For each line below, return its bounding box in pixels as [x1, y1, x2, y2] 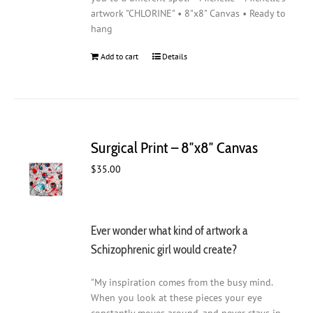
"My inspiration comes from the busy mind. [91, 276, 273, 289]
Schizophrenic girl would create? [91, 241, 238, 256]
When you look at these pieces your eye [91, 291, 263, 305]
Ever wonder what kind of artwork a [91, 222, 249, 238]
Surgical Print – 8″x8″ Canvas [91, 138, 259, 157]
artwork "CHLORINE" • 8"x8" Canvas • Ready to [91, 7, 286, 20]
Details [162, 51, 188, 62]
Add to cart [101, 51, 139, 62]
